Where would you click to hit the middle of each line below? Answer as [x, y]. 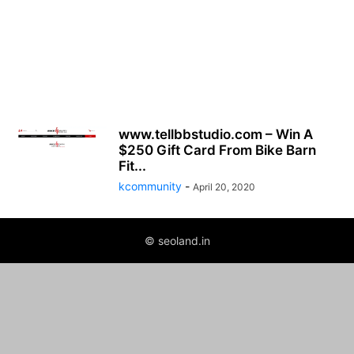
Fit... [132, 166]
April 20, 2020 [224, 187]
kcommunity [150, 186]
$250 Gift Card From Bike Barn [217, 150]
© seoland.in [177, 241]
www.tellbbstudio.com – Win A [216, 134]
